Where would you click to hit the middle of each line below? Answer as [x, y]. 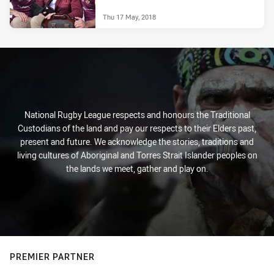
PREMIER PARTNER [52, 257]
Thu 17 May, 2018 [129, 17]
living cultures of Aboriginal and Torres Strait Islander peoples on [137, 155]
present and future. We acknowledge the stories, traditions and [137, 142]
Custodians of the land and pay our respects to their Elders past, [137, 128]
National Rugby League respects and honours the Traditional [137, 115]
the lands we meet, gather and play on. [137, 168]
